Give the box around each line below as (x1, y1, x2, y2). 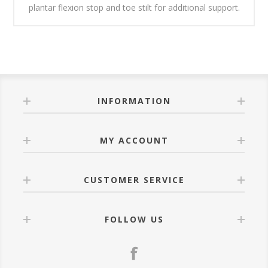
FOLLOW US (104, 214, 164, 226)
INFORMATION (97, 95, 171, 107)
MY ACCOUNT (99, 135, 169, 147)
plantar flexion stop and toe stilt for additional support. (28, 2, 240, 14)
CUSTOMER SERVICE (83, 174, 185, 186)
